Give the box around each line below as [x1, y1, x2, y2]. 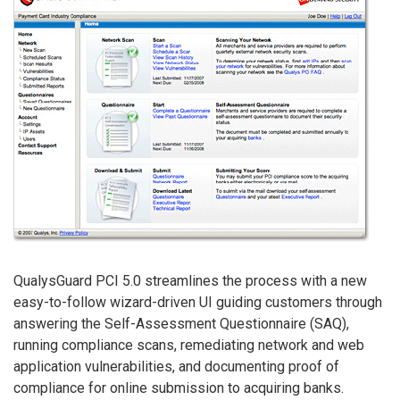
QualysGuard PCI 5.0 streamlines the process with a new [13, 272, 367, 290]
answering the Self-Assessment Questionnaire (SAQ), [13, 315, 349, 333]
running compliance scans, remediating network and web [13, 337, 364, 354]
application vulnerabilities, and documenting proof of [13, 358, 339, 376]
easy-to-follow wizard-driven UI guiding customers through [13, 294, 382, 312]
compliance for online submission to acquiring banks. [13, 379, 344, 397]
